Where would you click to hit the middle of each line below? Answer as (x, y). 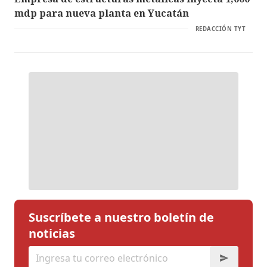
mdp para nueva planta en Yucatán (102, 13)
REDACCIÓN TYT (220, 29)
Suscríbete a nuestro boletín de (121, 217)
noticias (52, 233)
